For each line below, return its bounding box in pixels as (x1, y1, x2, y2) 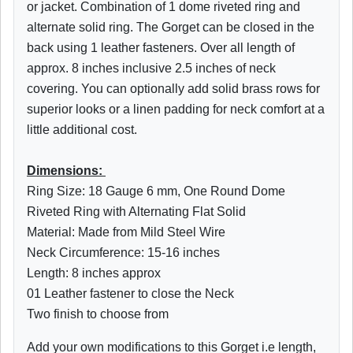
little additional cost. (27, 123, 140, 137)
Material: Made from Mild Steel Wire (27, 225, 225, 240)
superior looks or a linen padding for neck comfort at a (27, 102, 325, 117)
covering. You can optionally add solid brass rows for (27, 82, 320, 96)
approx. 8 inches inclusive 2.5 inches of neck (27, 61, 276, 76)
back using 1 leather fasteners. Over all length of (27, 41, 295, 55)
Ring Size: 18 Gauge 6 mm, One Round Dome (27, 184, 285, 199)
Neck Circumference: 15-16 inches (27, 246, 220, 260)
